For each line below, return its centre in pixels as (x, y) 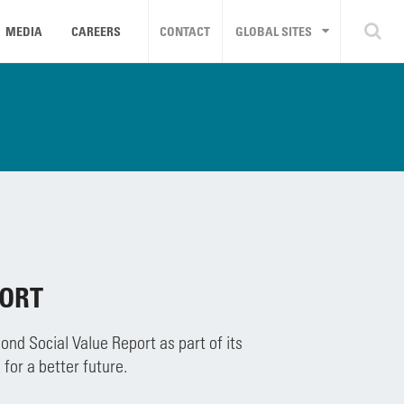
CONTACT (185, 31)
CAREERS (96, 31)
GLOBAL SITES (274, 31)
